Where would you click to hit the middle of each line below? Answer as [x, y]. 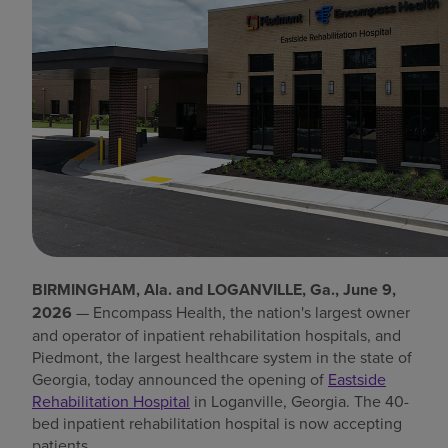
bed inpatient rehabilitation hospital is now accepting [217, 422]
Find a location [67, 34]
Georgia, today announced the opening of [180, 378]
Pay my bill [48, 185]
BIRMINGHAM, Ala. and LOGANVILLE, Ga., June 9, [214, 289]
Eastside [357, 378]
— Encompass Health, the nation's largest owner [241, 311]
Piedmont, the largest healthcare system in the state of [222, 356]
